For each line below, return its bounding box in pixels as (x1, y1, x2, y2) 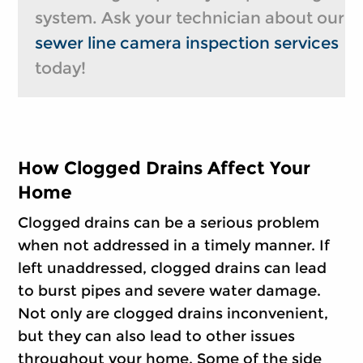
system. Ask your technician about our (34, 8, 344, 28)
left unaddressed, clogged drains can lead (18, 259, 327, 278)
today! (34, 58, 86, 79)
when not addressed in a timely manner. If (18, 237, 331, 255)
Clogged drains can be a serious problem (18, 214, 320, 233)
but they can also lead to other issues (18, 327, 296, 346)
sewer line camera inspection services (34, 33, 339, 53)
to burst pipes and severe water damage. (18, 282, 322, 301)
